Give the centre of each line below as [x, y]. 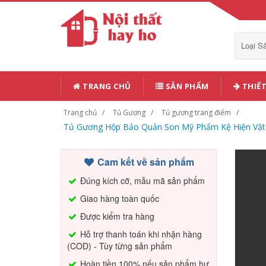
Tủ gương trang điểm [196, 113]
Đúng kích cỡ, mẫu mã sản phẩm [141, 180]
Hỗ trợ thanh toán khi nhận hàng [140, 234]
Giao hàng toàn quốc [118, 198]
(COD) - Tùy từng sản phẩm [120, 246]
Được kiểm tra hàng [116, 216]
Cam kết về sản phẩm [145, 162]
